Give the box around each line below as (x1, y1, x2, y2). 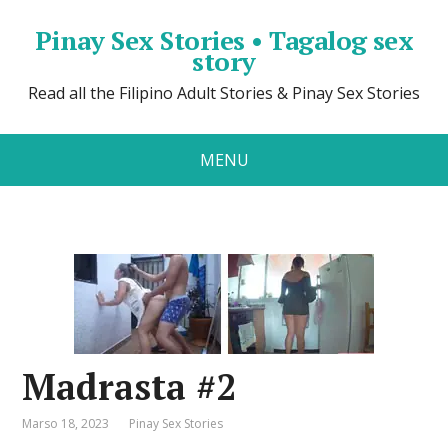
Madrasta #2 (22, 363, 237, 410)
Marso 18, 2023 (22, 415, 110, 432)
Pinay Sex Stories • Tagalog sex (34, 23, 414, 57)
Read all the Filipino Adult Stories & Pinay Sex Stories (28, 82, 420, 104)
